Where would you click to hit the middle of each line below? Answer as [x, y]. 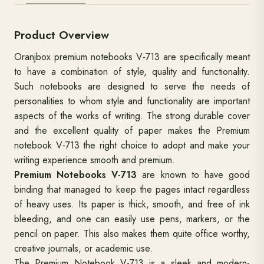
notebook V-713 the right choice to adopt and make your [132, 145]
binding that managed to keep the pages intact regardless [132, 189]
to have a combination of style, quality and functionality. [132, 72]
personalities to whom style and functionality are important [132, 101]
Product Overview [62, 35]
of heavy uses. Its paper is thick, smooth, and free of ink [132, 204]
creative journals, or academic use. [83, 248]
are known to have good [194, 175]
